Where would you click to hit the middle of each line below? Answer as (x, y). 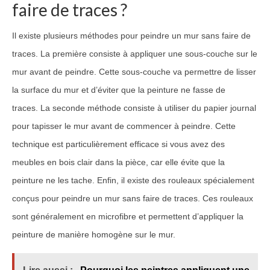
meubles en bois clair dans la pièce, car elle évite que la (118, 162)
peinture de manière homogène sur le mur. (94, 234)
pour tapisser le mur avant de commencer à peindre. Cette (124, 126)
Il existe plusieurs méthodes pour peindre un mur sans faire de (131, 36)
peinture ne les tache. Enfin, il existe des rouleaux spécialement (133, 180)
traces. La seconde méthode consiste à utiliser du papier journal (134, 108)
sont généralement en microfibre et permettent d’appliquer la (128, 216)
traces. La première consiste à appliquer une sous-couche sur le (135, 54)
